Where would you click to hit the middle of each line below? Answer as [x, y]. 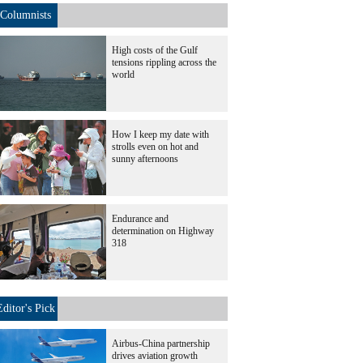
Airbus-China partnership [161, 344]
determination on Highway [163, 231]
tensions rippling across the [164, 62]
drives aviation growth [155, 356]
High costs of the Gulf [155, 50]
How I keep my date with [160, 135]
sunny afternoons [145, 159]
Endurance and [140, 219]
